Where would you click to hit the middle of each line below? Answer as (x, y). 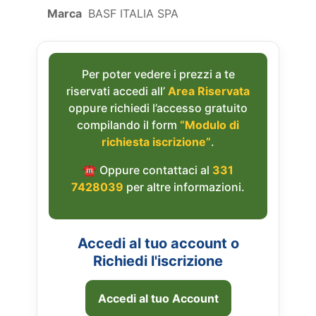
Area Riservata (209, 91)
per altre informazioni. (184, 187)
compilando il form (128, 124)
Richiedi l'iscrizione (158, 261)
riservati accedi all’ (117, 91)
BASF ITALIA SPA (133, 13)
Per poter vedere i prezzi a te (158, 74)
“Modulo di (209, 124)
